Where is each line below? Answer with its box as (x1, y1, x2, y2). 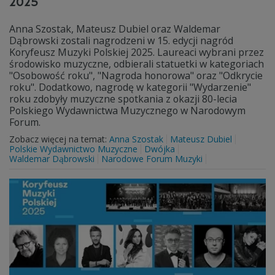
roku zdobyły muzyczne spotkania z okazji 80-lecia (9, 92, 237, 106)
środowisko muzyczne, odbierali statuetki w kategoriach (9, 57, 264, 71)
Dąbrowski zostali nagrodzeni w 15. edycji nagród (9, 34, 233, 47)
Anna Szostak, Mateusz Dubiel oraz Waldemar (9, 22, 220, 36)
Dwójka (144, 143, 175, 155)
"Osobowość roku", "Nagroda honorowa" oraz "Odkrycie (9, 69, 263, 82)
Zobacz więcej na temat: (9, 133, 109, 145)
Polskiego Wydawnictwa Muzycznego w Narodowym (9, 104, 246, 117)
